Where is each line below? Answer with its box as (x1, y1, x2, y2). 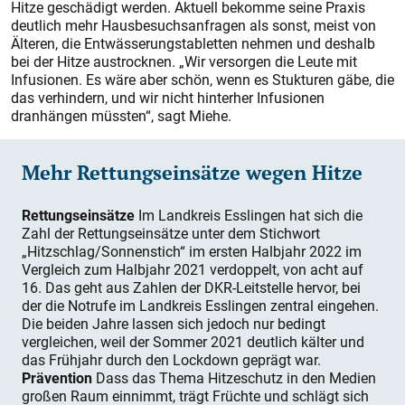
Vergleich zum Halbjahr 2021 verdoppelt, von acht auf (22, 259, 363, 279)
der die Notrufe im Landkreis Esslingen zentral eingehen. (22, 296, 379, 316)
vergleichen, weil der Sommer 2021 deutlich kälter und (22, 332, 364, 352)
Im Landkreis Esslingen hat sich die (135, 205, 363, 225)
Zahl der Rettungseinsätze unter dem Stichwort (22, 223, 320, 243)
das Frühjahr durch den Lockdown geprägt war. (22, 350, 321, 370)
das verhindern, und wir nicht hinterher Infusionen (11, 88, 325, 108)
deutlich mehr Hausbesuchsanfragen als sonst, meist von (11, 15, 376, 35)
